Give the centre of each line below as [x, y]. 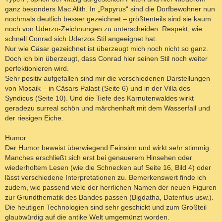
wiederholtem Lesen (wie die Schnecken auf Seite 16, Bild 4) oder [108, 167]
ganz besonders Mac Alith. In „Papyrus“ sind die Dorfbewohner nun [110, 9]
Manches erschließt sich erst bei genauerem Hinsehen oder [99, 157]
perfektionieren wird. [37, 68]
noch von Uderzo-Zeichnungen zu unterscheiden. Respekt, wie [104, 28]
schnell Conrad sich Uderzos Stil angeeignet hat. [81, 38]
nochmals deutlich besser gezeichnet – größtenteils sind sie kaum [108, 19]
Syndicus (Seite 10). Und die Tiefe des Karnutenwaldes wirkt [99, 98]
